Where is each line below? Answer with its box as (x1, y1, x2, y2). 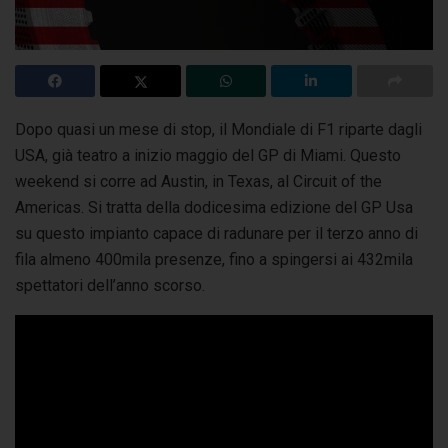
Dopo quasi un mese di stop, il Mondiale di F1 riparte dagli (15, 119, 422, 139)
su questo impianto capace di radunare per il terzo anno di (15, 223, 418, 243)
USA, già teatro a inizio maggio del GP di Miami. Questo (15, 145, 401, 165)
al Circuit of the (277, 171, 382, 191)
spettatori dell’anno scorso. (15, 275, 205, 295)
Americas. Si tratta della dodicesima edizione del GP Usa (15, 197, 413, 217)
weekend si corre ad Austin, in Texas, (15, 171, 277, 191)
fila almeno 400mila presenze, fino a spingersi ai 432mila (15, 249, 413, 269)
